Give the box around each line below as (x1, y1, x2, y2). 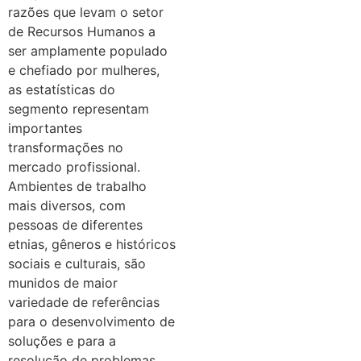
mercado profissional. (8, 158, 140, 175)
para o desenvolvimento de (8, 313, 175, 330)
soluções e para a (8, 332, 116, 349)
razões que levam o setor (8, 3, 164, 20)
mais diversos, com (8, 197, 126, 214)
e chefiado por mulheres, (8, 61, 160, 78)
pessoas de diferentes (8, 216, 143, 233)
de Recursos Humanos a (8, 23, 156, 39)
